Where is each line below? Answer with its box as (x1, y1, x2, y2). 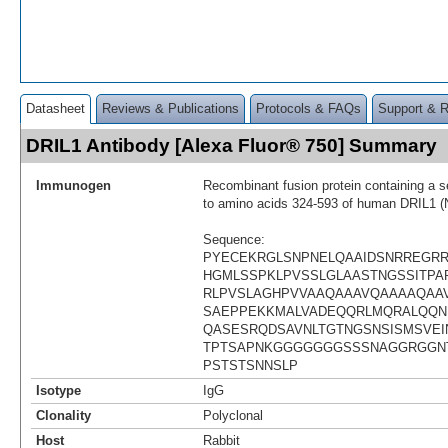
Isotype (36, 382, 81, 398)
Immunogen (36, 177, 111, 193)
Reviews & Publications (102, 100, 239, 116)
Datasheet (26, 100, 85, 116)
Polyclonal (203, 407, 263, 423)
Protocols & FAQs (256, 100, 361, 116)
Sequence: (203, 231, 265, 247)
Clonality (36, 407, 91, 423)
